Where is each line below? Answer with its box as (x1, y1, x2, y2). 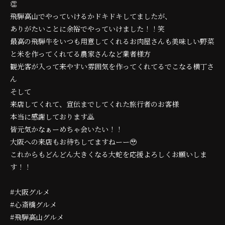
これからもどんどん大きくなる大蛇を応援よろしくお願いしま (10, 149, 207, 160)
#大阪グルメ (10, 187, 50, 197)
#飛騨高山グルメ (10, 212, 64, 222)
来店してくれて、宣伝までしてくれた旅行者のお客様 (10, 99, 179, 109)
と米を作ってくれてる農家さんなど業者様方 (10, 49, 151, 59)
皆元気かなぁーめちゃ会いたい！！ (10, 124, 123, 135)
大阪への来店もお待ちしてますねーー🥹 (10, 137, 137, 147)
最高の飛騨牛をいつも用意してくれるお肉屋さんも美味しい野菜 (10, 36, 214, 47)
